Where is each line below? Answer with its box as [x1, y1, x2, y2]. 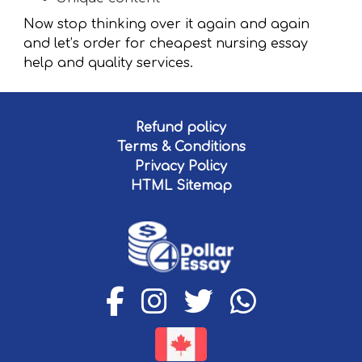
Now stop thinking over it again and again [23, 17, 309, 32]
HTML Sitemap [130, 179, 232, 194]
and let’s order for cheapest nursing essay [23, 36, 308, 52]
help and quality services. [23, 56, 193, 71]
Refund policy [136, 120, 226, 136]
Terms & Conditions [116, 140, 246, 155]
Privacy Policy [135, 159, 227, 175]
